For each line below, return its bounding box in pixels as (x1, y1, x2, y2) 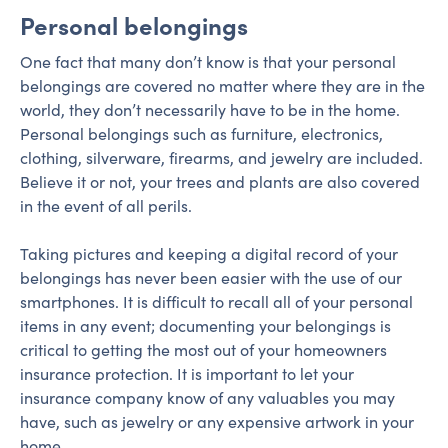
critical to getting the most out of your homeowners (20, 339, 387, 360)
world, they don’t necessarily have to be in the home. (20, 99, 400, 120)
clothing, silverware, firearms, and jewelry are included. (20, 147, 423, 168)
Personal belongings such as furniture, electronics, (20, 123, 383, 144)
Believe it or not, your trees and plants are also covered (20, 171, 420, 192)
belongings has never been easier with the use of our (20, 267, 402, 288)
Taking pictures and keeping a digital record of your (20, 243, 398, 264)
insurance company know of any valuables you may (20, 387, 395, 408)
